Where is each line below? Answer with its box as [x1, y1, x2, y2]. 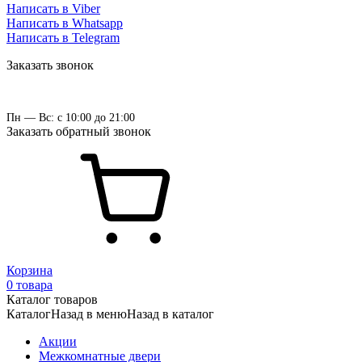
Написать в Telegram [6, 31, 120, 44]
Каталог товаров [6, 293, 98, 306]
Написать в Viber [6, 2, 100, 15]
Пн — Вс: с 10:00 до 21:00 [6, 112, 135, 124]
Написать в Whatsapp [6, 16, 123, 30]
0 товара [6, 278, 53, 292]
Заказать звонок [6, 58, 94, 72]
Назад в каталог [127, 307, 214, 321]
